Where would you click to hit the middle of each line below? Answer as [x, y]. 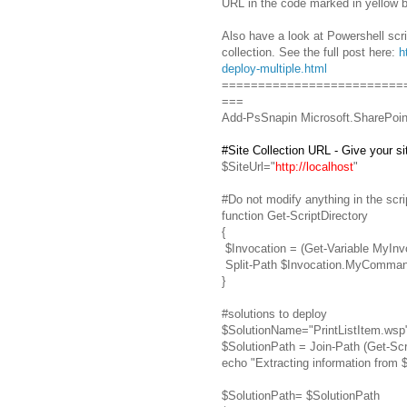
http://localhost [314, 166]
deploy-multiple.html [274, 68]
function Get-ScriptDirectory [295, 215]
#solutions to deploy [274, 313]
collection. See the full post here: [310, 52]
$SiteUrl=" [248, 166]
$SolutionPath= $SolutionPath [301, 395]
